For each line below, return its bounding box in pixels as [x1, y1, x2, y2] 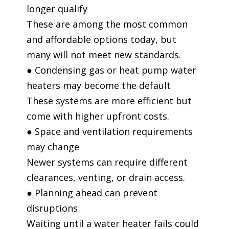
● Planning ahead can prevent [27, 186, 158, 199]
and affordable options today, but [27, 33, 177, 45]
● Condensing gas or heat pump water [27, 63, 197, 76]
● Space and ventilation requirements [27, 125, 193, 138]
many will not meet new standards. [27, 48, 181, 61]
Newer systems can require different [27, 155, 188, 168]
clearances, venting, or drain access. [27, 171, 186, 184]
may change [27, 140, 80, 153]
